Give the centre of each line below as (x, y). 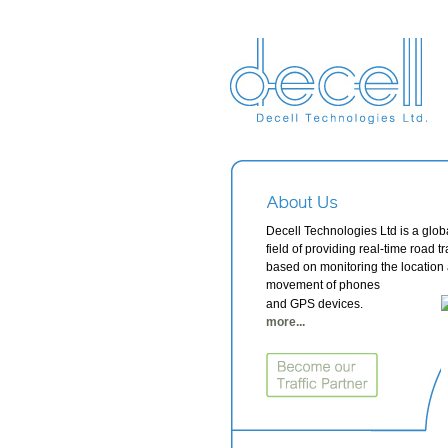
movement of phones (323, 285)
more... (285, 322)
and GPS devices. (314, 304)
